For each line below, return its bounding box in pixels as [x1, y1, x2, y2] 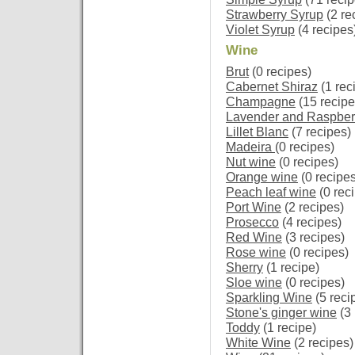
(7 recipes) [288, 125, 351, 139]
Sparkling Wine [226, 291, 312, 304]
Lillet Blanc [226, 125, 288, 139]
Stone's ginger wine [226, 306, 337, 319]
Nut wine [226, 155, 276, 169]
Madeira [226, 140, 275, 154]
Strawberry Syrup [226, 7, 323, 21]
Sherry [226, 261, 263, 274]
